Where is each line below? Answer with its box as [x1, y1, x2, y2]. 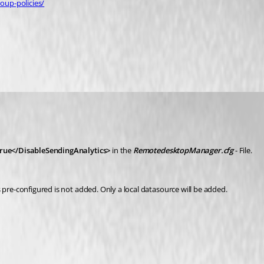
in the [112, 145, 133, 156]
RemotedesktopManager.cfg [133, 145, 234, 156]
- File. [233, 145, 252, 156]
